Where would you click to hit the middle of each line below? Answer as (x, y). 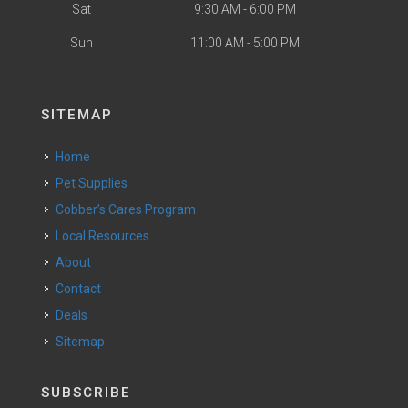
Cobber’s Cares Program (130, 209)
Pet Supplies (96, 183)
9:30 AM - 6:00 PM (245, 9)
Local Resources (106, 236)
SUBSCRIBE (86, 393)
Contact (82, 289)
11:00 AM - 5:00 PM (245, 43)
